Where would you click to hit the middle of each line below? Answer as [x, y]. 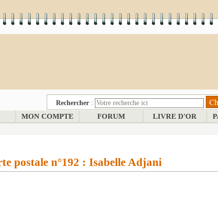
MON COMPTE [47, 116]
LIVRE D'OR [175, 116]
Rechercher [73, 103]
